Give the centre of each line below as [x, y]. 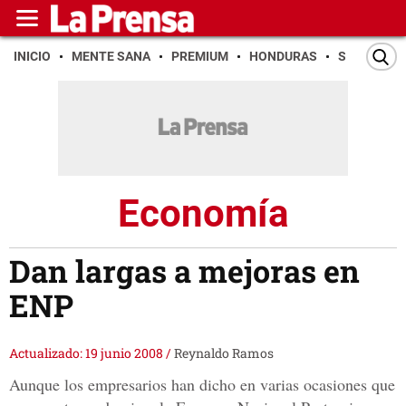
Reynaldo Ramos [224, 353]
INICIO [32, 56]
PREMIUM [200, 56]
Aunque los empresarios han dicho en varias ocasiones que [202, 385]
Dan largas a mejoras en [184, 271]
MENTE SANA [111, 56]
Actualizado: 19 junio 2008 [87, 353]
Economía [203, 213]
